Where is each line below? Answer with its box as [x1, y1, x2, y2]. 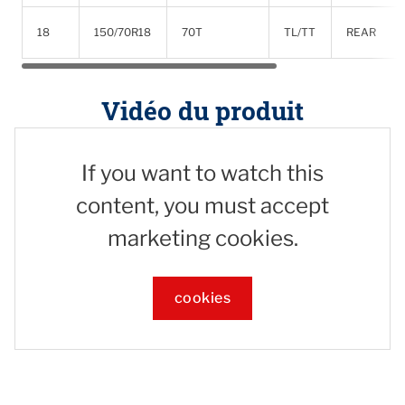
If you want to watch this [81, 159, 324, 186]
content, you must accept [76, 192, 329, 219]
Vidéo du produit [101, 93, 304, 127]
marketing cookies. [107, 224, 298, 251]
